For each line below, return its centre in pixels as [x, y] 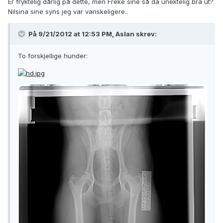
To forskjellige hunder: [53, 56]
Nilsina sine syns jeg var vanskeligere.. [68, 12]
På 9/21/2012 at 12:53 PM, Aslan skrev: [92, 34]
